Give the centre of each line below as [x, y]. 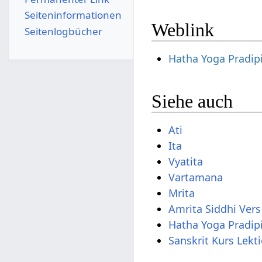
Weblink [183, 30]
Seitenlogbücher [63, 31]
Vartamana [196, 177]
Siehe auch [192, 101]
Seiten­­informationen [73, 15]
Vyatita [186, 162]
